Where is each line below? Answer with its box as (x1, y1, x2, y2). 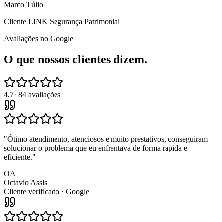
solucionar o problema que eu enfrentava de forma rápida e (4, 143, 187, 152)
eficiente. (4, 152, 32, 161)
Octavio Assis (4, 178, 47, 187)
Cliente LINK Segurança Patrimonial (4, 17, 120, 26)
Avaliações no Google (4, 34, 73, 43)
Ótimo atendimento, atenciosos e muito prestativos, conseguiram (7, 134, 208, 143)
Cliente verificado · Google (4, 187, 89, 196)
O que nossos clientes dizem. (4, 53, 147, 66)
